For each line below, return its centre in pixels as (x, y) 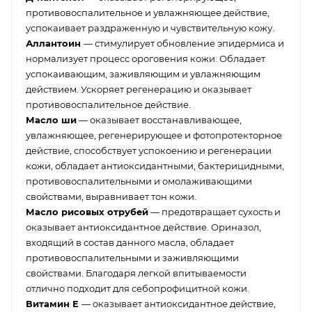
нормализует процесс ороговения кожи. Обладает (146, 58)
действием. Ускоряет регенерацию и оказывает (139, 89)
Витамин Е (54, 303)
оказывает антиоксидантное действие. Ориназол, (143, 227)
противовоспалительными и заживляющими (132, 257)
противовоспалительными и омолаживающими (139, 181)
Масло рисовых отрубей (87, 211)
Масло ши (51, 119)
